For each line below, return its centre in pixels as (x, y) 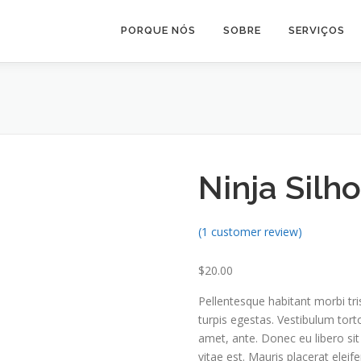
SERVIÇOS (317, 30)
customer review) (255, 231)
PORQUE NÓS (158, 30)
